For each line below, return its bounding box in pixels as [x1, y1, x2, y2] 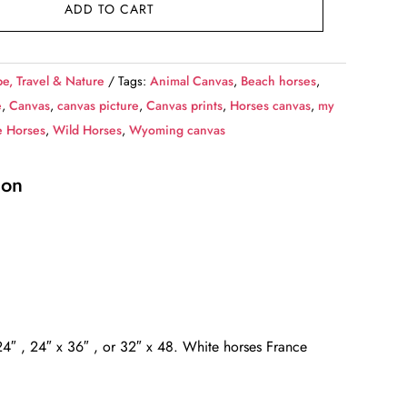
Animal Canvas [150, 72, 234, 91]
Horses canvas [230, 96, 312, 115]
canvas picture [57, 96, 140, 115]
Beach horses [241, 72, 317, 91]
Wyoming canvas [129, 121, 226, 140]
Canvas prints [146, 96, 223, 115]
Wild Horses [53, 121, 123, 140]
